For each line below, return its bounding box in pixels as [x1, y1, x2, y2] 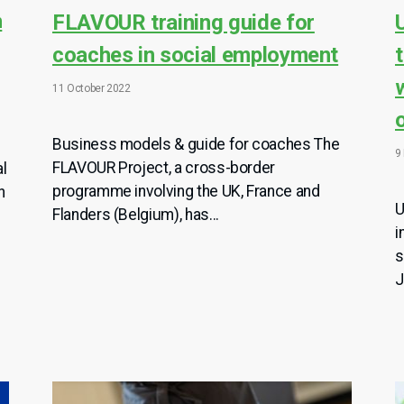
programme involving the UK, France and [52, 182, 320, 201]
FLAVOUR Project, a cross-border [52, 159, 276, 178]
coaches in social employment [52, 42, 339, 69]
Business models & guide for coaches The [52, 135, 340, 154]
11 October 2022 [52, 82, 131, 96]
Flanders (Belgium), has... [52, 206, 219, 225]
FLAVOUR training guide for [52, 10, 315, 36]
